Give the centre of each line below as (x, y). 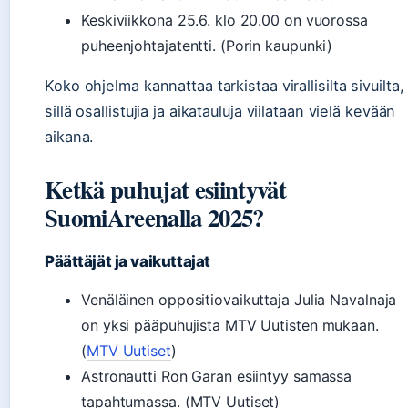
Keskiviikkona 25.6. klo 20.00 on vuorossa (224, 20)
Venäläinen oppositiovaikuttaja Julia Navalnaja (239, 299)
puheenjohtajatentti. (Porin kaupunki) (207, 45)
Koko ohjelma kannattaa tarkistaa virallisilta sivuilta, (224, 85)
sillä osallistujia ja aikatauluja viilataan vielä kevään (220, 111)
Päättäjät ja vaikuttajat (127, 261)
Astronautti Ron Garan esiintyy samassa (217, 376)
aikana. (70, 136)
